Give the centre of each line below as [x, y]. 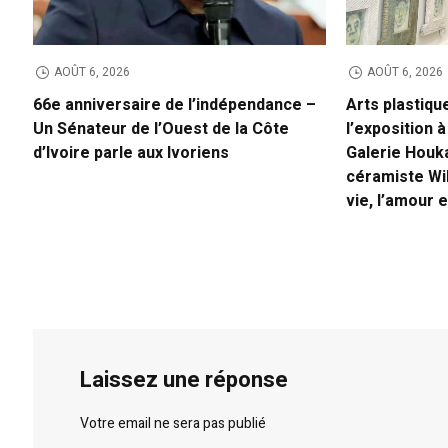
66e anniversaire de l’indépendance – [175, 105]
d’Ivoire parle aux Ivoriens [131, 153]
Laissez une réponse [184, 379]
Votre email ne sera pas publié [173, 423]
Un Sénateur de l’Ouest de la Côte [161, 129]
